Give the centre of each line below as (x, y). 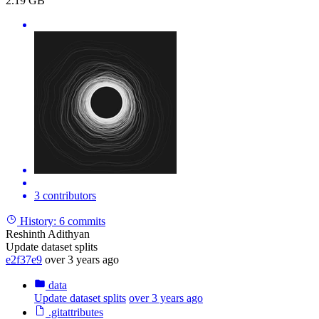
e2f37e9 (24, 259)
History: (38, 221)
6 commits (82, 221)
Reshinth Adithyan (48, 234)
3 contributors (65, 195)
